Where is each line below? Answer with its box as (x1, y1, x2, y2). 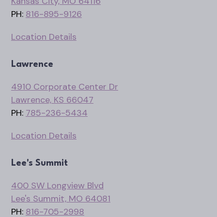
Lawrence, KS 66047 (11, 93, 93, 106)
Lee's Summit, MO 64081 (11, 192, 110, 204)
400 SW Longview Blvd (11, 179, 104, 191)
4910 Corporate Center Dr (11, 80, 118, 93)
